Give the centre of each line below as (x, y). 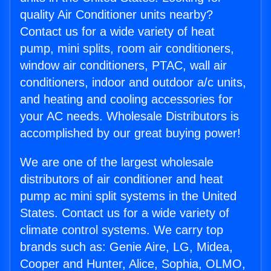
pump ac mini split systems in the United (128, 196)
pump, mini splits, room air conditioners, (127, 49)
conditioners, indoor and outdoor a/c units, (133, 83)
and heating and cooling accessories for (126, 100)
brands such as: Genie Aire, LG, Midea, (126, 247)
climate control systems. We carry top (122, 230)
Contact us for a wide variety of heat (117, 32)
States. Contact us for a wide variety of (125, 213)
